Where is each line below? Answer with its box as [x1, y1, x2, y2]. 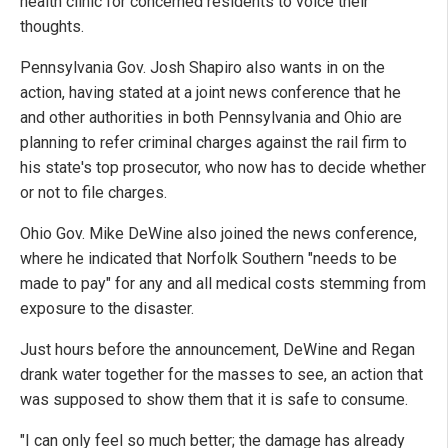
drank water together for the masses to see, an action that [20, 365, 423, 385]
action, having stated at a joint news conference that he [20, 83, 401, 103]
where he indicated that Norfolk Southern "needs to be [20, 249, 397, 269]
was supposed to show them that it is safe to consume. [20, 390, 408, 410]
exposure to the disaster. [20, 299, 194, 319]
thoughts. [20, 17, 84, 37]
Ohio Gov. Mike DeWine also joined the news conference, [20, 224, 417, 244]
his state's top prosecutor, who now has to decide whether [20, 158, 426, 178]
